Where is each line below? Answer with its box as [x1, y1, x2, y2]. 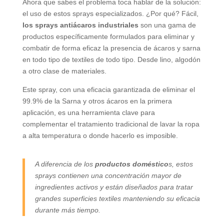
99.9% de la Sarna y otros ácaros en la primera [22, 96, 172, 105]
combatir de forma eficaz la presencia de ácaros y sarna [22, 43, 200, 52]
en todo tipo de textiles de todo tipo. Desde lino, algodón [22, 55, 200, 63]
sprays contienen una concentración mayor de [34, 171, 181, 179]
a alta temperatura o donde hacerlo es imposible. [22, 131, 178, 139]
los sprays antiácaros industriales [22, 20, 140, 29]
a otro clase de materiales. [22, 66, 106, 75]
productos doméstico [94, 159, 168, 168]
